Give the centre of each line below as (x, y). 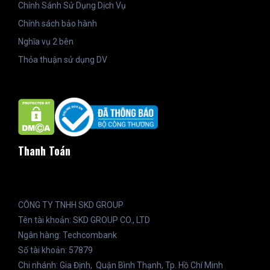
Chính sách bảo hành (58, 24)
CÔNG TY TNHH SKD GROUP (71, 205)
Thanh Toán (44, 150)
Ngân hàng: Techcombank (67, 235)
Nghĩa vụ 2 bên (46, 42)
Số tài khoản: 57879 (90, 250)
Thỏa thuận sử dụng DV (63, 60)
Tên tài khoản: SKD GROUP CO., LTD (94, 220)
